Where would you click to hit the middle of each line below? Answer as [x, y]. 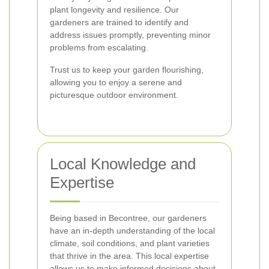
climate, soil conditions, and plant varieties [130, 243]
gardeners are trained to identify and [119, 22]
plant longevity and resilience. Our [114, 10]
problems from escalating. [99, 47]
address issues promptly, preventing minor [130, 35]
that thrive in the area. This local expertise [129, 256]
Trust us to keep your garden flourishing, [127, 70]
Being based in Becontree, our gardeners [128, 218]
